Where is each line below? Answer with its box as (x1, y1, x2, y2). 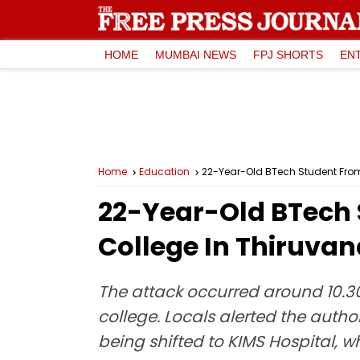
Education (139, 165, 190, 178)
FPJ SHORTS (253, 47, 323, 61)
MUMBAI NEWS (155, 47, 236, 61)
